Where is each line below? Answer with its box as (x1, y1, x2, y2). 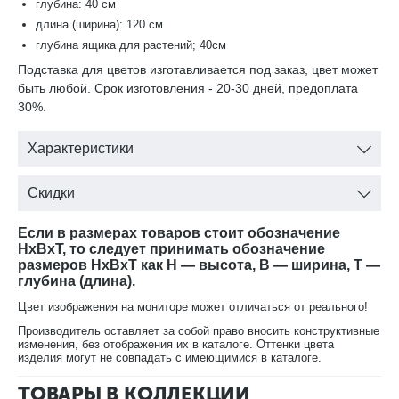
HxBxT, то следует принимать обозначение (18, 241, 325, 257)
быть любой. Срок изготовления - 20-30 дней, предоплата (18, 81, 358, 96)
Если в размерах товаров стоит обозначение (18, 225, 340, 241)
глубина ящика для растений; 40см (36, 38, 226, 53)
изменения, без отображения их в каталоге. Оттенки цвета (18, 338, 334, 352)
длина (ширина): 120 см (36, 18, 163, 32)
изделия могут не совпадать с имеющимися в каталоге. (18, 351, 322, 365)
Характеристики (28, 141, 134, 157)
